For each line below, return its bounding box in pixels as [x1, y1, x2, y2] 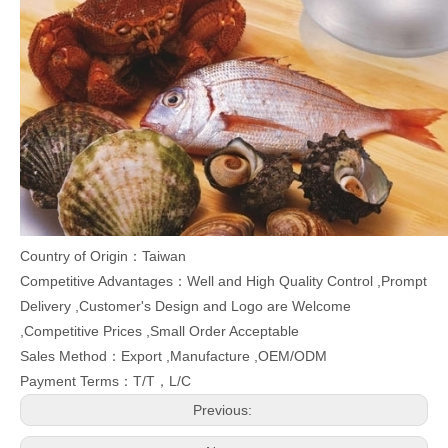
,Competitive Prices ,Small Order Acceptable [20, 323, 299, 340]
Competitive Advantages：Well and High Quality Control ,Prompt [20, 273, 427, 290]
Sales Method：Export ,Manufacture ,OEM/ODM [20, 348, 327, 365]
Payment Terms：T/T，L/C [20, 373, 191, 390]
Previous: [192, 402, 256, 419]
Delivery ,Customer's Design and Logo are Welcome [20, 298, 351, 315]
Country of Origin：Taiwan [20, 248, 186, 265]
